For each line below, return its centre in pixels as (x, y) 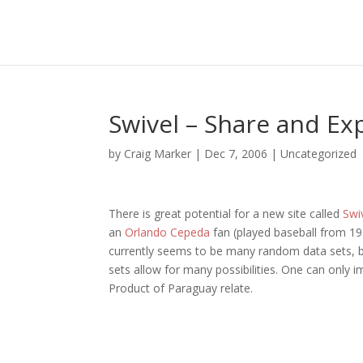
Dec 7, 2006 (236, 154)
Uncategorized (319, 154)
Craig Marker (158, 154)
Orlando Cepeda (168, 232)
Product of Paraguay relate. (181, 288)
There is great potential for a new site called (226, 214)
